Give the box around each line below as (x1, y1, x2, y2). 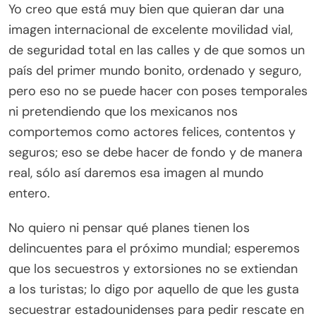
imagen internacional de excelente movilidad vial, (8, 21, 293, 39)
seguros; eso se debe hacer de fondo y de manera (8, 144, 303, 162)
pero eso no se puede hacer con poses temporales (8, 83, 308, 100)
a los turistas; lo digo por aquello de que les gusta (8, 281, 299, 298)
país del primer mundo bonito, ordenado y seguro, (8, 62, 301, 80)
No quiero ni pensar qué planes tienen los (8, 219, 250, 237)
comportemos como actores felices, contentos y (8, 123, 296, 141)
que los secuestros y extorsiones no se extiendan (8, 260, 298, 278)
